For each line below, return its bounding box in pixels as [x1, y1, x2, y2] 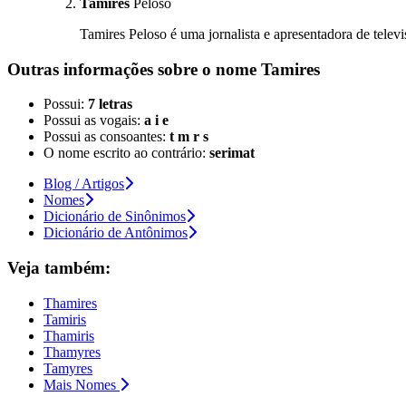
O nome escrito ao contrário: [43, 145, 209, 161]
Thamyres [43, 343, 101, 360]
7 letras [88, 96, 132, 112]
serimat [209, 145, 255, 161]
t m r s [169, 129, 208, 145]
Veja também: [7, 258, 111, 278]
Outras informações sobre [7, 59, 202, 79]
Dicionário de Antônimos [43, 225, 188, 241]
